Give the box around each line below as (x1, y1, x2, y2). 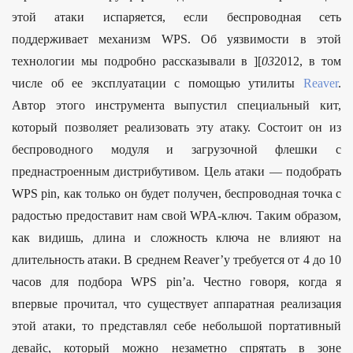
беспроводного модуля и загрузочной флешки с (12, 143, 341, 157)
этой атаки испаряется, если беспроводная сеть (12, 10, 341, 24)
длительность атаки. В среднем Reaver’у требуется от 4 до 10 (12, 253, 341, 267)
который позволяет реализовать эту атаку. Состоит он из (12, 121, 341, 135)
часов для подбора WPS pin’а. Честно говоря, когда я (12, 275, 341, 289)
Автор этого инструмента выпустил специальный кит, (12, 98, 341, 113)
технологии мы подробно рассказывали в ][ (12, 54, 262, 69)
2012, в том (274, 54, 342, 69)
